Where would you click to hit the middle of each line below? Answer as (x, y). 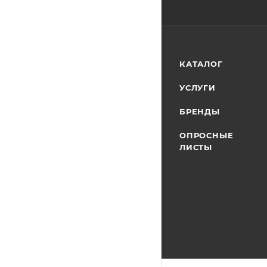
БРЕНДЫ (200, 111)
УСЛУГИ (198, 88)
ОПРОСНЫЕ (207, 135)
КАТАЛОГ (201, 64)
